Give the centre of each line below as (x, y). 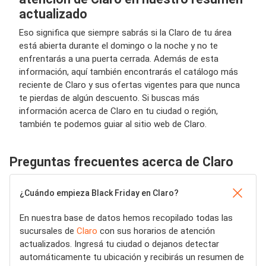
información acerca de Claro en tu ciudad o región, (118, 111)
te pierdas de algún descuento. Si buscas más (109, 98)
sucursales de (48, 231)
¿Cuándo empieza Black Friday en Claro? (99, 193)
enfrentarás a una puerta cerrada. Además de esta (119, 59)
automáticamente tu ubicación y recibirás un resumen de (132, 257)
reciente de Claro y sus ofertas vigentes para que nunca (129, 85)
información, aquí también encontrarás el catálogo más (129, 72)
